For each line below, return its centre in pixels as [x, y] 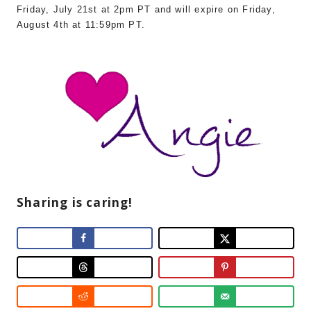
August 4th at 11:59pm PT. [81, 25]
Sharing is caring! [75, 203]
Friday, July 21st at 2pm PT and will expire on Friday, [146, 10]
